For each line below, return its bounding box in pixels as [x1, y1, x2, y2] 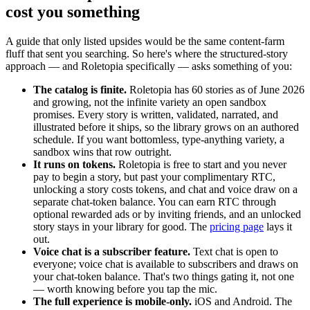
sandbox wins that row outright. [33, 145, 172, 158]
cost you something [6, 2, 140, 21]
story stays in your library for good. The [33, 220, 210, 232]
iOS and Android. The [192, 295, 292, 307]
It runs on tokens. [33, 158, 116, 170]
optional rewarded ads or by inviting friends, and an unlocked [33, 208, 301, 220]
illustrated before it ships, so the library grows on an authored [33, 120, 299, 133]
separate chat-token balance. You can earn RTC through [33, 195, 276, 208]
